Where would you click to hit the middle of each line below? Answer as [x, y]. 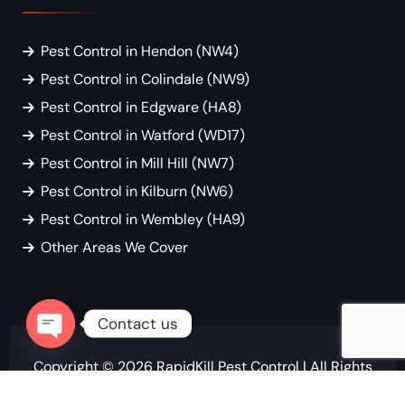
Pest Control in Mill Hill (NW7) [137, 164]
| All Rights [335, 367]
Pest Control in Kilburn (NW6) [137, 192]
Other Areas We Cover [114, 248]
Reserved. [202, 392]
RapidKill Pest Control [227, 367]
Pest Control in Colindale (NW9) [145, 80]
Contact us [138, 323]
